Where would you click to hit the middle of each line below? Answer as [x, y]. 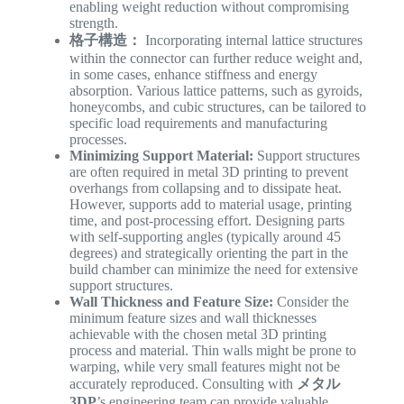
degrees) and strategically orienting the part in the [208, 252]
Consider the [311, 301]
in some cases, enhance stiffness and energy [193, 74]
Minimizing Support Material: [161, 155]
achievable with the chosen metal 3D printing [197, 334]
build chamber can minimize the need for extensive [213, 269]
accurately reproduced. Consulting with [183, 383]
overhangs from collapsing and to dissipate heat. [205, 188]
